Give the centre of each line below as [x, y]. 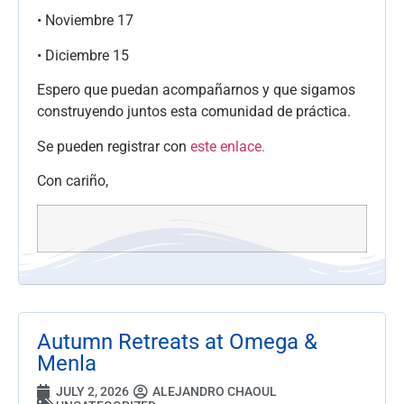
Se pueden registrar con [114, 146]
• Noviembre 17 [85, 21]
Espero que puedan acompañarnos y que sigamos [196, 90]
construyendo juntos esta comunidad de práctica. [194, 112]
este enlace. [228, 146]
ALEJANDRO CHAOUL [215, 391]
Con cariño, [73, 180]
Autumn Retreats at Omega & [177, 342]
